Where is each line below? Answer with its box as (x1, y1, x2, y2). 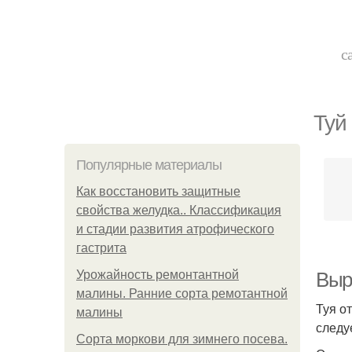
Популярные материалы (76, 157, 222, 173)
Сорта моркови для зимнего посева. (76, 332, 288, 346)
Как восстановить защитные (76, 185, 240, 198)
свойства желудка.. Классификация (76, 203, 281, 217)
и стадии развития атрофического (76, 222, 274, 236)
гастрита (76, 241, 126, 255)
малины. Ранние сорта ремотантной (76, 287, 288, 300)
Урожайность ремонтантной (76, 268, 239, 281)
